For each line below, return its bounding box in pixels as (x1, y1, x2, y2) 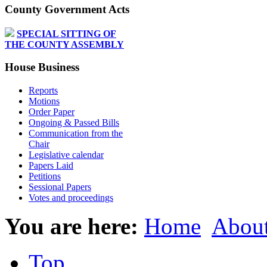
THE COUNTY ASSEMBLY (5, 39, 124, 49)
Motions (29, 96, 60, 107)
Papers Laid (29, 160, 73, 171)
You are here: (5, 213, 144, 240)
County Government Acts (5, 3, 129, 16)
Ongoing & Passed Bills (29, 117, 119, 128)
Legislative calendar (29, 150, 104, 160)
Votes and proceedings (29, 193, 113, 203)
